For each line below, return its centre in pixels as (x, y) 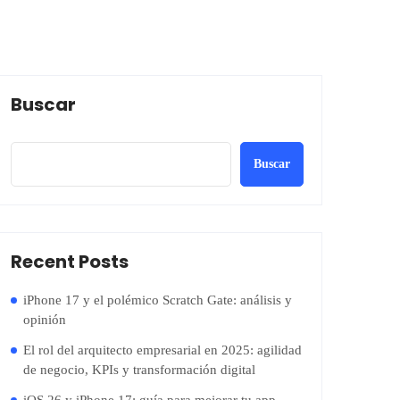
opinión (45, 320)
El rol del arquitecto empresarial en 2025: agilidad (162, 350)
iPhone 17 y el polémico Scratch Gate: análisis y (158, 300)
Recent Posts (70, 262)
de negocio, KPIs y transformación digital (139, 370)
